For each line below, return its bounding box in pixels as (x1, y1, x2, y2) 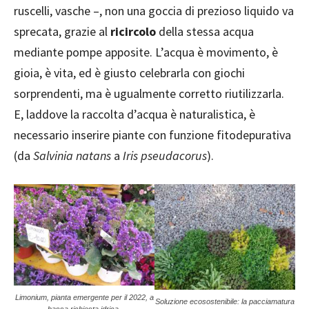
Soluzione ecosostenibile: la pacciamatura (155, 297, 295, 306)
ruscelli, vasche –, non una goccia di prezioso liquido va (14, 2, 294, 19)
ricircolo (110, 23, 156, 39)
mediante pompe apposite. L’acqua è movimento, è (14, 43, 278, 60)
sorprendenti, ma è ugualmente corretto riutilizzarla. (14, 85, 284, 101)
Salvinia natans (33, 147, 111, 163)
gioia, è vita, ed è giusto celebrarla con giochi (14, 64, 245, 81)
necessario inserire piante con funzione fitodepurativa (14, 126, 291, 143)
